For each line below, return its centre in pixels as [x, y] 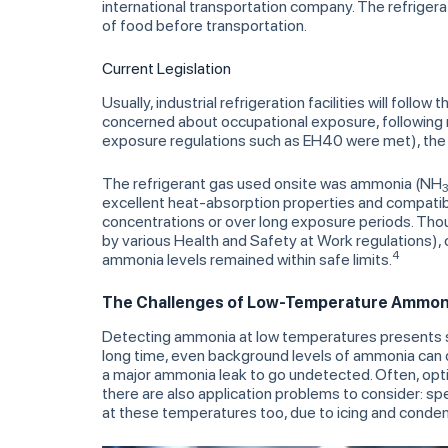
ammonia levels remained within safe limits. [247, 259]
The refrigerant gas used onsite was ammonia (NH [272, 183]
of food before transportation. [204, 25]
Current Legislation [166, 68]
